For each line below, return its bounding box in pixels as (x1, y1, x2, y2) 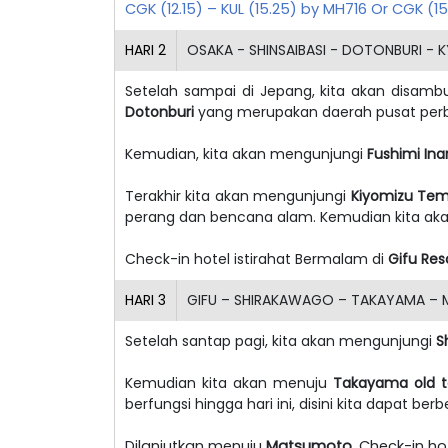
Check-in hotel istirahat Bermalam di (125, 248, 388, 269)
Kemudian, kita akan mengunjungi (125, 143, 367, 164)
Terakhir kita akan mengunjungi (125, 185, 347, 206)
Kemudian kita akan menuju (125, 372, 334, 393)
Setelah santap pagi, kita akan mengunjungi (125, 330, 436, 351)
